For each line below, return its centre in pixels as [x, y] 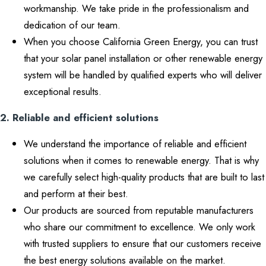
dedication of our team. [72, 25]
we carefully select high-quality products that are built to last [144, 177]
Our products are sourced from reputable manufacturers [139, 210]
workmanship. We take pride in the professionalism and [136, 8]
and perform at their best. [76, 194]
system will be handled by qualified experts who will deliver [143, 75]
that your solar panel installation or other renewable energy [143, 58]
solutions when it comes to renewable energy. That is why [141, 160]
